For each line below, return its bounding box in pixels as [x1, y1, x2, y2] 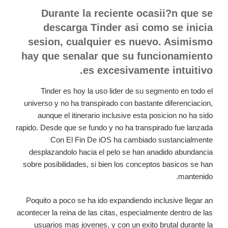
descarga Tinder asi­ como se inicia [43, 22, 213, 34]
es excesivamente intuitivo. [83, 65, 213, 76]
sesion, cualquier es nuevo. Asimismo [28, 36, 213, 48]
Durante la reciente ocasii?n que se [41, 8, 213, 19]
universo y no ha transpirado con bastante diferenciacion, [24, 99, 213, 108]
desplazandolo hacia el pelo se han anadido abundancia [29, 148, 213, 157]
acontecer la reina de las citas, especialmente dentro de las [17, 208, 213, 217]
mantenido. [178, 172, 213, 181]
